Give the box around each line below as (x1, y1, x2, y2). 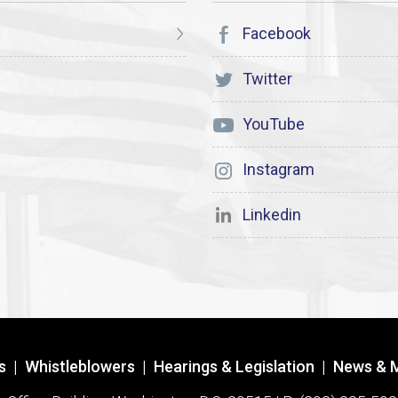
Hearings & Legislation (154, 357, 314, 376)
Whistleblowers (25, 357, 135, 376)
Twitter (239, 69, 292, 88)
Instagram (239, 160, 314, 179)
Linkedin (239, 205, 301, 224)
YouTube (239, 115, 305, 133)
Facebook (239, 24, 311, 43)
